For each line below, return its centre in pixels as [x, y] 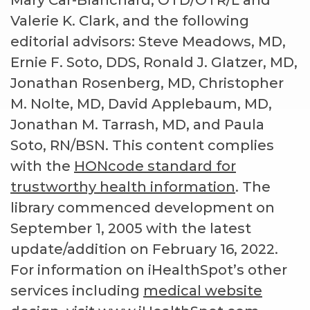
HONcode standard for [155, 166]
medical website [203, 291]
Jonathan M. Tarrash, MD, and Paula [137, 125]
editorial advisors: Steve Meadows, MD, [148, 42]
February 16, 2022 [213, 249]
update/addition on [81, 249]
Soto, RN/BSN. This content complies [142, 146]
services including [77, 291]
